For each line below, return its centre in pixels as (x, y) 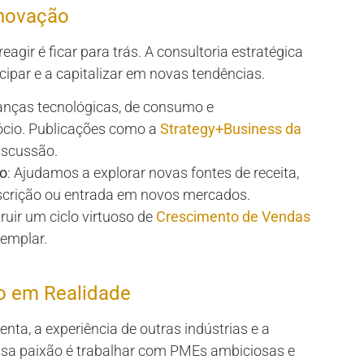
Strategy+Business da (231, 128)
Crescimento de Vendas (233, 216)
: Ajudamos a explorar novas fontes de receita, (153, 172)
